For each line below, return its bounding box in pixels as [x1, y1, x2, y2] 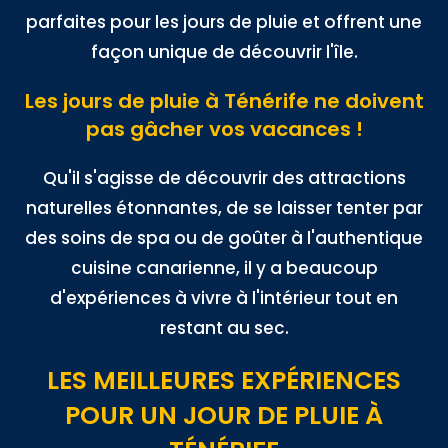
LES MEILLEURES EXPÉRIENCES [47, 363, 401, 398]
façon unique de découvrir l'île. [90, 40, 358, 64]
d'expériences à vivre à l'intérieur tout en [50, 286, 398, 310]
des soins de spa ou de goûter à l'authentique [25, 226, 423, 250]
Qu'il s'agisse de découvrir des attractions [42, 166, 406, 190]
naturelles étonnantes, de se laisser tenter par [25, 196, 423, 220]
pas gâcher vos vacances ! [85, 115, 363, 143]
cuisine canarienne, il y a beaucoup [70, 256, 378, 280]
